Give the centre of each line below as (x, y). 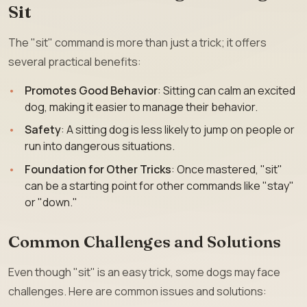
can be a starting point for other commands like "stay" (159, 185)
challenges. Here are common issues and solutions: (137, 291)
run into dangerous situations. (100, 146)
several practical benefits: (75, 61)
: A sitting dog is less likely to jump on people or (178, 130)
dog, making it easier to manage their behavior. (141, 107)
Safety (43, 130)
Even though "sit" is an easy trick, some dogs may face (144, 272)
